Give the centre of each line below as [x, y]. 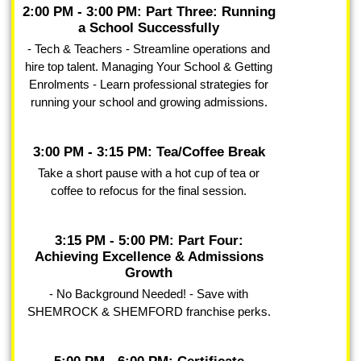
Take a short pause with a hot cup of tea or [149, 173]
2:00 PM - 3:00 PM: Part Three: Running [149, 12]
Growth [149, 273]
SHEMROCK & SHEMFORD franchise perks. [149, 312]
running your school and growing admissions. [149, 102]
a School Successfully [149, 28]
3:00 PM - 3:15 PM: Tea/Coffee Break [149, 152]
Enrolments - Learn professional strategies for [149, 85]
